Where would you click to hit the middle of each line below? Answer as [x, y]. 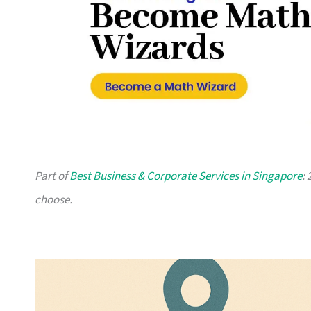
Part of [52, 177]
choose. [53, 200]
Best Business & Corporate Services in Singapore [186, 177]
